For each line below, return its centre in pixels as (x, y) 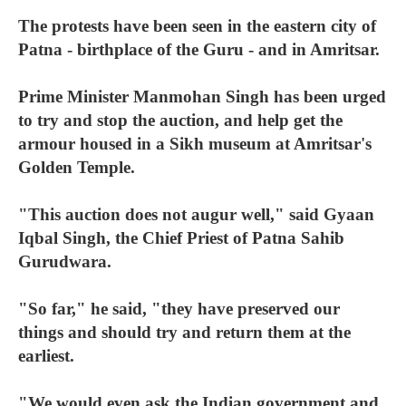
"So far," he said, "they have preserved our (179, 309)
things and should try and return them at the (184, 332)
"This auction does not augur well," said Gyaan (196, 214)
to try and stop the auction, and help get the (180, 120)
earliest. (46, 356)
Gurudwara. (65, 261)
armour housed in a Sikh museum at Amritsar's (195, 144)
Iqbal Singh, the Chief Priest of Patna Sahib (181, 238)
